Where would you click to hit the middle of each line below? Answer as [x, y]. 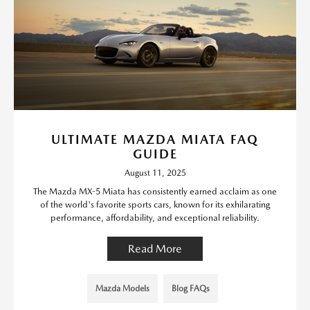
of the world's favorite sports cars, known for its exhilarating [155, 205]
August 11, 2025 [155, 173]
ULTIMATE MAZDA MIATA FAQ [155, 140]
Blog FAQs [190, 289]
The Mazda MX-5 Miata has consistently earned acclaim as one [155, 192]
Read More [155, 249]
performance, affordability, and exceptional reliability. [155, 218]
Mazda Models [122, 289]
